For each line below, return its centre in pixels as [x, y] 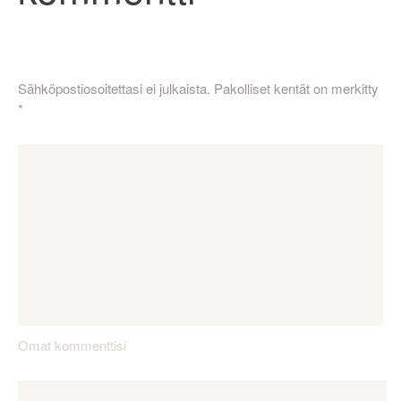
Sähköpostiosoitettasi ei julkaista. [114, 89]
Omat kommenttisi [72, 346]
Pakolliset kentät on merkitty [296, 89]
